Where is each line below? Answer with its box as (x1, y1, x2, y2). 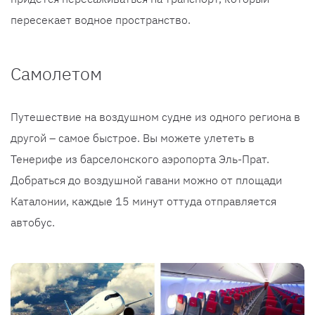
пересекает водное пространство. (11, 12, 191, 27)
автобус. (11, 214, 55, 229)
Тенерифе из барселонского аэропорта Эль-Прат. (11, 151, 269, 166)
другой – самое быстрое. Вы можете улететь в (11, 130, 255, 145)
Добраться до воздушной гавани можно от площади (11, 172, 282, 187)
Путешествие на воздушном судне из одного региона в (11, 109, 300, 124)
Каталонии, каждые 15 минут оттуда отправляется (11, 193, 276, 208)
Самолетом (11, 61, 102, 85)
